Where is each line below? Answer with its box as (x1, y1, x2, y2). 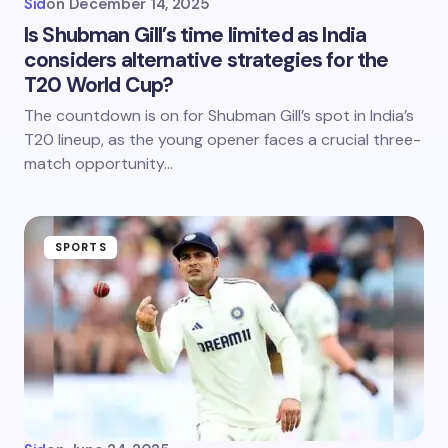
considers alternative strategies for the (24, 46, 389, 74)
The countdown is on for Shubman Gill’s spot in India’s (24, 105, 414, 126)
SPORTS (55, 240, 107, 254)
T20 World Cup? (24, 71, 174, 99)
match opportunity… (24, 153, 173, 174)
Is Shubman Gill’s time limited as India (24, 21, 367, 49)
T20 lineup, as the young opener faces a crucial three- (24, 129, 421, 150)
